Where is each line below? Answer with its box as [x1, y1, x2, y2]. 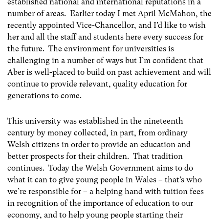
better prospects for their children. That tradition [7, 151, 183, 161]
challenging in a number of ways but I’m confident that [7, 56, 203, 66]
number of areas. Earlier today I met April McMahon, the [7, 9, 212, 19]
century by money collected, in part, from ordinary [7, 128, 188, 137]
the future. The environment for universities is [7, 44, 174, 54]
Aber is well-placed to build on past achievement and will [7, 67, 211, 77]
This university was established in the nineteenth [7, 116, 183, 126]
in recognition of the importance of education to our [7, 198, 193, 208]
